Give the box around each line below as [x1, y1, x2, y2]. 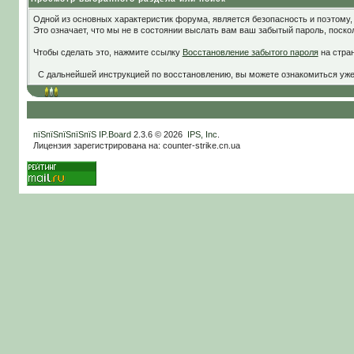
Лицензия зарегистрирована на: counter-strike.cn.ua [32, 141, 240, 150]
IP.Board [98, 130, 131, 139]
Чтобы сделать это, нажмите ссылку [32, 47, 183, 57]
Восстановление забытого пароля [182, 47, 318, 57]
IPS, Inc [186, 130, 217, 139]
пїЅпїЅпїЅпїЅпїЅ [32, 130, 96, 139]
